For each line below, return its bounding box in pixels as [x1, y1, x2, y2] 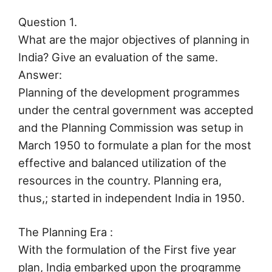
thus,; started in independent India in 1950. [18, 191, 245, 205]
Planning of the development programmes [18, 85, 240, 99]
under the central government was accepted [18, 103, 253, 117]
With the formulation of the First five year [18, 243, 236, 257]
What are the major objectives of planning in [18, 32, 250, 46]
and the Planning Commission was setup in [18, 120, 243, 134]
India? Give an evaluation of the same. [18, 50, 218, 64]
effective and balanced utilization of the [18, 155, 226, 169]
